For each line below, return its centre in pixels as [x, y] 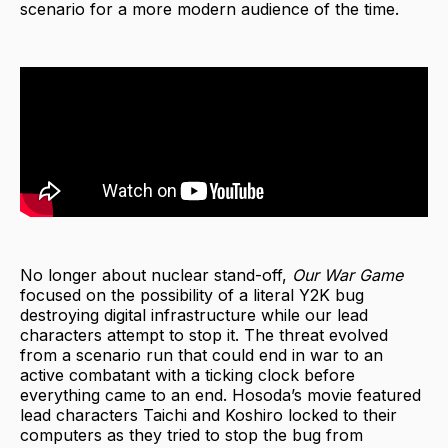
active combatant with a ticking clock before [187, 374]
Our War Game [347, 274]
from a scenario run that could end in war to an [201, 354]
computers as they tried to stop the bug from [191, 434]
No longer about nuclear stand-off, [156, 274]
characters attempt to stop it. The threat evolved [204, 334]
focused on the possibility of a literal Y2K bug [192, 294]
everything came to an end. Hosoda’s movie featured [220, 394]
